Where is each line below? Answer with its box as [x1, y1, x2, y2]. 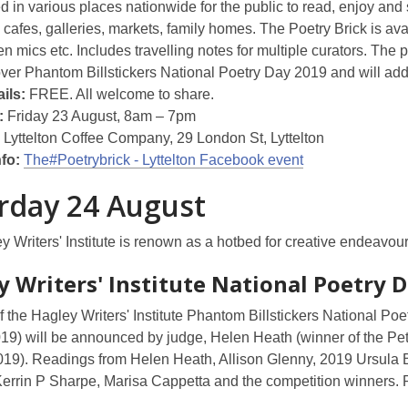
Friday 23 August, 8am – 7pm [7, 108, 196, 124]
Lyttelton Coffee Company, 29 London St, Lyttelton [4, 130, 324, 146]
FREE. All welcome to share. [25, 87, 214, 102]
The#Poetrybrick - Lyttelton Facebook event [24, 152, 303, 168]
